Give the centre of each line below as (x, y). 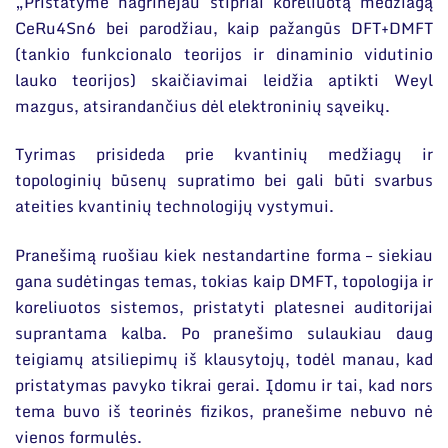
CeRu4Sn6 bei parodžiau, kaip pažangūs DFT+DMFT (224, 28)
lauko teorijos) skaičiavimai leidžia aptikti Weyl (224, 80)
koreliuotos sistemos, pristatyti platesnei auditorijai (224, 306)
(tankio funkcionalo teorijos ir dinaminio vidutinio (224, 54)
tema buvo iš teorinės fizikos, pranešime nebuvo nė (224, 410)
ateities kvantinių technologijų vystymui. (174, 206)
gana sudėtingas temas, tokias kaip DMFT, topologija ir (224, 280)
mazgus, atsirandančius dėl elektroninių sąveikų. (202, 106)
